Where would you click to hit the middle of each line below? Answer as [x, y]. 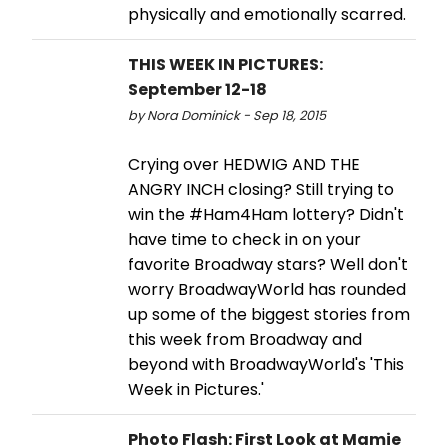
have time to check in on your [244, 239]
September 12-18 [197, 89]
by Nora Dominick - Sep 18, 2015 [227, 115]
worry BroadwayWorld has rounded [267, 289]
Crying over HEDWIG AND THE [244, 164]
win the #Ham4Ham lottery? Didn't [266, 214]
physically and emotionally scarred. [267, 14]
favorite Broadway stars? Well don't [268, 264]
